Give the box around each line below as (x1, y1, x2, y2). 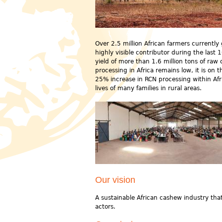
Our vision (95, 175, 135, 185)
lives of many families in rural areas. (95, 85, 202, 92)
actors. (95, 203, 115, 210)
